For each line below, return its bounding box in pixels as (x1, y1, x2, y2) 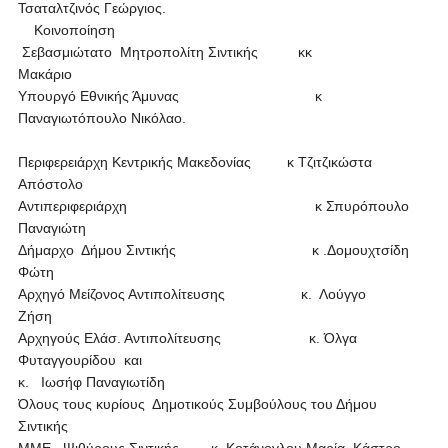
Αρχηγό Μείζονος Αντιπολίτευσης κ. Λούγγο (17, 286, 366, 302)
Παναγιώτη (17, 220, 282, 236)
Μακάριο (17, 66, 380, 82)
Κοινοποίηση (17, 22, 115, 38)
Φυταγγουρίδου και (17, 352, 166, 368)
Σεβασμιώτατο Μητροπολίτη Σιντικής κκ (17, 44, 312, 60)
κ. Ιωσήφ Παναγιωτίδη (17, 374, 405, 390)
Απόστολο (17, 176, 215, 192)
